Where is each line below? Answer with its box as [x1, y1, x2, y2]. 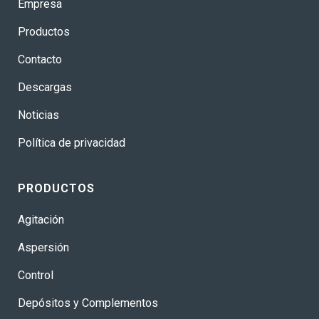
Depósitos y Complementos [18, 296, 158, 310]
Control [18, 268, 53, 282]
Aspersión [18, 241, 69, 254]
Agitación [18, 213, 64, 226]
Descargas [18, 80, 72, 94]
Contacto [18, 53, 62, 66]
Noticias [18, 108, 59, 122]
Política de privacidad [18, 136, 125, 150]
